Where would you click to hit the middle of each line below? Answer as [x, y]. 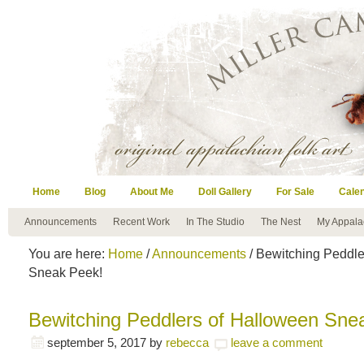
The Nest [281, 222]
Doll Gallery [225, 192]
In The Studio [215, 222]
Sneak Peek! [65, 272]
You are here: [68, 253]
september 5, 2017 [97, 342]
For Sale [295, 192]
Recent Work [141, 222]
